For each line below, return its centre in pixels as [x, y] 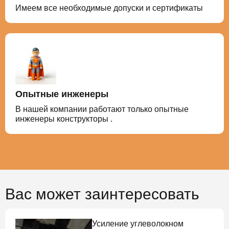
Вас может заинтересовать [102, 194]
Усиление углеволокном [138, 223]
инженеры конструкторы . [64, 119]
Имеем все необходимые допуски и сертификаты [109, 8]
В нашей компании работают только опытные [102, 109]
